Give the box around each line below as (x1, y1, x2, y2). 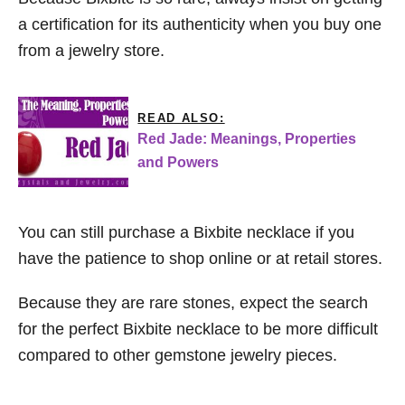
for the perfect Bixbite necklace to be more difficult (18, 320, 378, 339)
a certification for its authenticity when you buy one (18, 15, 381, 34)
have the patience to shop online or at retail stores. (18, 250, 382, 268)
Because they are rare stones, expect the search (18, 294, 368, 313)
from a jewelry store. (18, 42, 165, 61)
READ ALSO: (137, 111, 225, 126)
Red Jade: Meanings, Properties (137, 131, 357, 147)
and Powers (137, 155, 220, 171)
